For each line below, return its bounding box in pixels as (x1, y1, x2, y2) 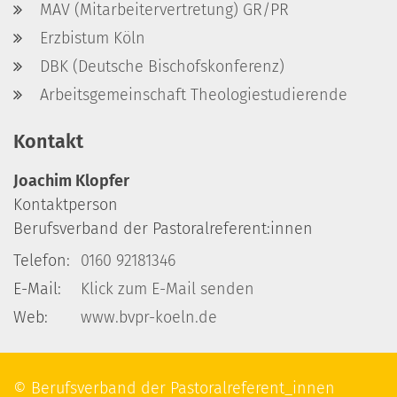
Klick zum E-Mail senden (81, 279, 254, 300)
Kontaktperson (13, 195, 118, 215)
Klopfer (72, 171, 129, 191)
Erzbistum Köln (40, 28, 145, 49)
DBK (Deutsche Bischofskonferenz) (40, 57, 284, 77)
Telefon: (13, 251, 70, 271)
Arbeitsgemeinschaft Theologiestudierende (40, 85, 347, 105)
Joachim (13, 171, 72, 191)
